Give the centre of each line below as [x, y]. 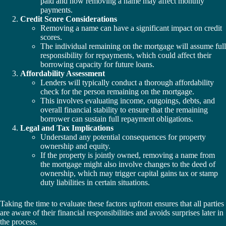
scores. [51, 37]
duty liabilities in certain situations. [95, 183]
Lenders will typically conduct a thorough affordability [127, 83]
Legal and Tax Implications [67, 128]
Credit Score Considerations [69, 19]
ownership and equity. [75, 146]
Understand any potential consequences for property [123, 137]
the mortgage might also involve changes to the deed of [128, 164]
